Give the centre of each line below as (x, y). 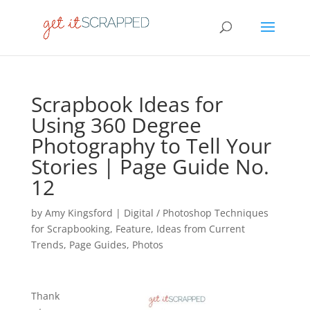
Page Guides (98, 245)
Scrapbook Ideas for (127, 104)
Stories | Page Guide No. (150, 166)
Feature (133, 229)
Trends (47, 245)
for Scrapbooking (70, 229)
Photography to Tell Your (151, 146)
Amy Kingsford (79, 213)
